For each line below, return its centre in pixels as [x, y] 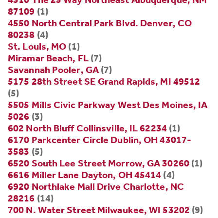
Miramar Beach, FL [48, 58]
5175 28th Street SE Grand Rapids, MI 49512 [104, 82]
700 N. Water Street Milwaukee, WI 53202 [99, 210]
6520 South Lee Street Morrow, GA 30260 [99, 163]
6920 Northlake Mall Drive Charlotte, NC [96, 187]
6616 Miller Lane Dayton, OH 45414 [85, 175]
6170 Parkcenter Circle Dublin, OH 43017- [100, 140]
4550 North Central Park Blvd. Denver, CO [100, 23]
